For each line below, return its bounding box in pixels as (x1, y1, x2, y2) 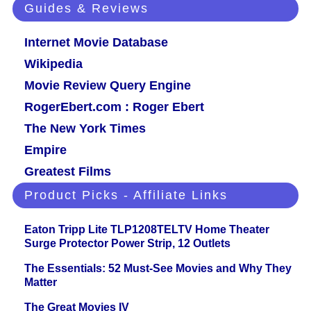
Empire (24, 143, 67, 158)
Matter (24, 276, 57, 289)
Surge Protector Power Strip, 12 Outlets (24, 237, 230, 250)
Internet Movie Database (24, 35, 168, 50)
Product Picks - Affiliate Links (24, 188, 228, 203)
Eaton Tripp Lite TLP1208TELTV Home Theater (24, 224, 269, 236)
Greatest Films (24, 165, 111, 179)
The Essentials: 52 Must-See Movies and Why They (24, 262, 292, 275)
